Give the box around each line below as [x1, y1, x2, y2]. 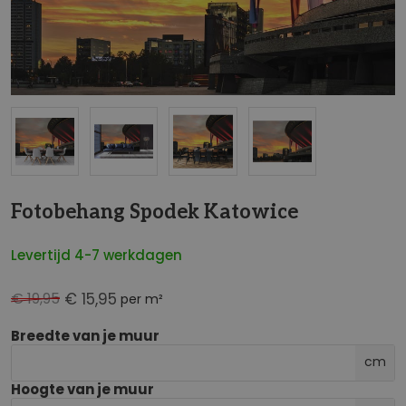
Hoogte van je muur [11, 379, 154, 399]
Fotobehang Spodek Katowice [11, 199, 298, 224]
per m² [121, 289, 163, 308]
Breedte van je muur [11, 325, 159, 345]
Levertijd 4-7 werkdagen [11, 245, 182, 265]
